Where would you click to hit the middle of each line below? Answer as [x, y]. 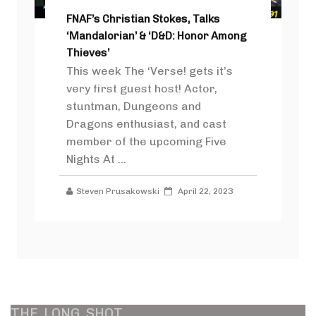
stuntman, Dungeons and [134, 107]
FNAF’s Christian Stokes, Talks [143, 19]
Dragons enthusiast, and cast [146, 124]
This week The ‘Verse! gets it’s [150, 71]
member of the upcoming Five [146, 142]
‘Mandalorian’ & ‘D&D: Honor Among [157, 36]
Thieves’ [88, 53]
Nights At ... [96, 159]
